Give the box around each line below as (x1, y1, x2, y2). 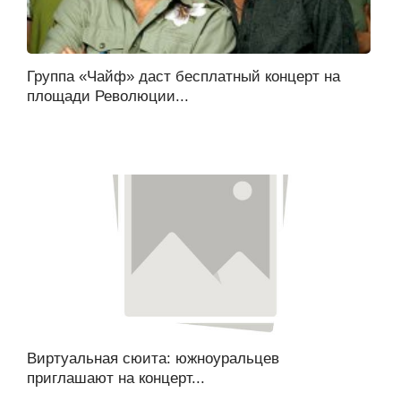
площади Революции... (27, 87, 189, 105)
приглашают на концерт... (27, 369, 205, 387)
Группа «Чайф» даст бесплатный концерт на (27, 67, 340, 85)
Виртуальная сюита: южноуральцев (27, 349, 279, 367)
